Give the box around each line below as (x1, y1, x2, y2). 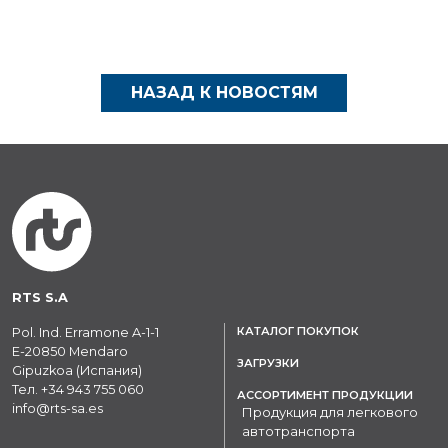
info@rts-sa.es (12, 401, 103, 417)
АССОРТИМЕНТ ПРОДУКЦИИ (237, 388, 413, 403)
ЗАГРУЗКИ (237, 356, 299, 371)
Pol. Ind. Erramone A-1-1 (12, 325, 159, 341)
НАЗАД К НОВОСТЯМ (130, 83, 318, 103)
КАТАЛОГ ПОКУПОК (237, 324, 359, 339)
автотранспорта (242, 423, 355, 440)
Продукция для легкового (242, 404, 418, 421)
